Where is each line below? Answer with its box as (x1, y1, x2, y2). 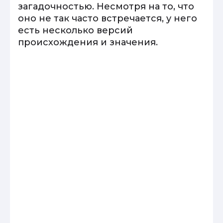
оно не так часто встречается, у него (18, 13, 197, 24)
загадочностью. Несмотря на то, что (18, 1, 194, 12)
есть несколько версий (18, 25, 133, 36)
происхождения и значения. (18, 37, 158, 48)
